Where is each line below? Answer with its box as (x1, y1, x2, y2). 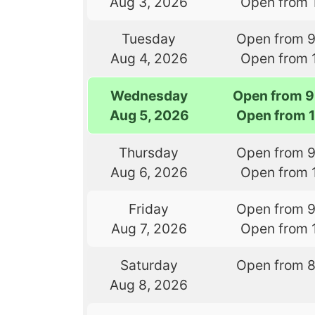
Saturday (120, 256, 178, 274)
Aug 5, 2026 (109, 106, 189, 124)
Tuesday (122, 30, 176, 47)
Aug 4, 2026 (110, 49, 188, 67)
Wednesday (110, 86, 188, 104)
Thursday (119, 143, 179, 161)
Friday (129, 200, 169, 217)
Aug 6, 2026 (110, 163, 188, 181)
